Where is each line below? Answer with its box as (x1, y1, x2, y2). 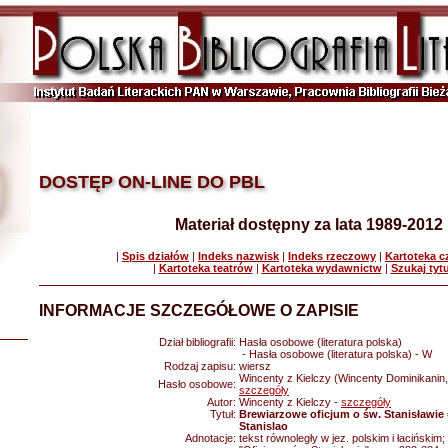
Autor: (207, 396, 239, 408)
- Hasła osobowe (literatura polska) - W (239, 348, 432, 360)
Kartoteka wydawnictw (261, 262, 382, 274)
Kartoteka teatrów (158, 262, 253, 274)
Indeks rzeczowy (288, 250, 376, 262)
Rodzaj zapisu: (164, 360, 239, 372)
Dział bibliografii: (159, 336, 239, 348)
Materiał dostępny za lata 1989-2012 (175, 216, 443, 233)
